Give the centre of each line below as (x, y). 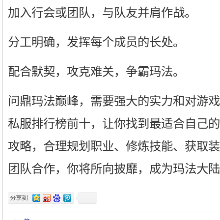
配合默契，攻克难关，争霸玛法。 (96, 71)
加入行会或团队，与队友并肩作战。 (102, 13)
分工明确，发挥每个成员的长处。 (96, 42)
